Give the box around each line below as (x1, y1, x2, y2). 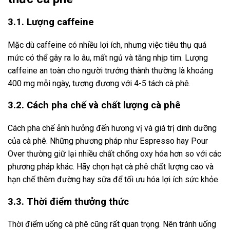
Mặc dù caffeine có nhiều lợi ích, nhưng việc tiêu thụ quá (8, 40, 206, 50)
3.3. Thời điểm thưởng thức (8, 196, 129, 207)
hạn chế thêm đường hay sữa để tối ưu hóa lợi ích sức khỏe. (8, 175, 220, 184)
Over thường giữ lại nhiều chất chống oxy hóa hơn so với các (8, 149, 221, 159)
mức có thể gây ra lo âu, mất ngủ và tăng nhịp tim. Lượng (8, 52, 208, 63)
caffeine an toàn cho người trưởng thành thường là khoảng (8, 65, 213, 75)
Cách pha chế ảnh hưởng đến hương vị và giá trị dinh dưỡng (8, 123, 217, 133)
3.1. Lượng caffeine (8, 16, 94, 28)
